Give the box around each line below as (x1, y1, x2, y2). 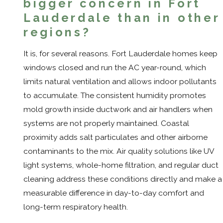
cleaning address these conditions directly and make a (23, 174, 222, 184)
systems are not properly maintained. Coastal (23, 118, 189, 128)
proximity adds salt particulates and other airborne (23, 132, 208, 142)
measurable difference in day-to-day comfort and (23, 188, 204, 198)
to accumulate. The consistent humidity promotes (23, 91, 206, 101)
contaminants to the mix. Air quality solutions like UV (23, 146, 214, 156)
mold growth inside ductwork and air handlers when (23, 105, 213, 114)
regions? (23, 25, 91, 39)
